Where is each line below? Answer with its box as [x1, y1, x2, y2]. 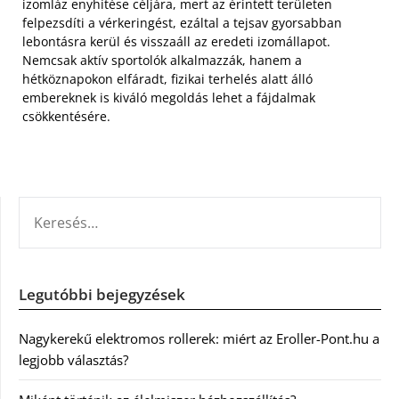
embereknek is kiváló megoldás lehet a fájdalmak [22, 88, 315, 106]
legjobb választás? [19, 350, 128, 369]
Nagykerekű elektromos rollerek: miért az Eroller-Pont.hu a [19, 329, 379, 347]
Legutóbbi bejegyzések [19, 283, 185, 305]
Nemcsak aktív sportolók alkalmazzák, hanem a [22, 51, 302, 69]
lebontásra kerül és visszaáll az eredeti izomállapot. [22, 32, 330, 50]
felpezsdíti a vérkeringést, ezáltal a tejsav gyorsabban [22, 13, 342, 31]
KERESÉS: [18, 197, 73, 216]
